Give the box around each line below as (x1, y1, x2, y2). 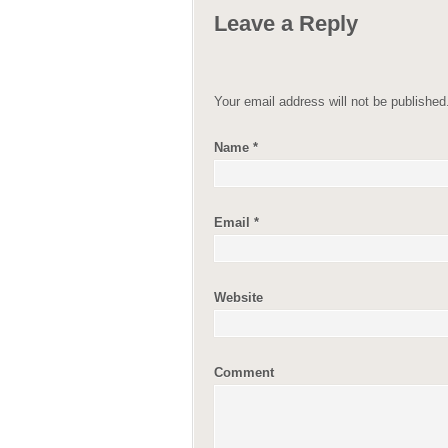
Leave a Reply (214, 11, 358, 37)
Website (214, 290, 263, 306)
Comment (214, 365, 274, 381)
